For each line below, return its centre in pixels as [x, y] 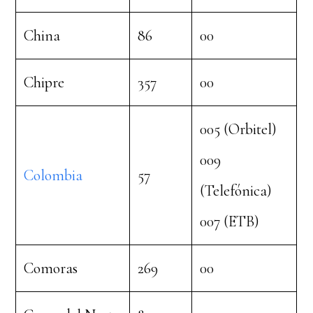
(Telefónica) [236, 191]
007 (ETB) [230, 221]
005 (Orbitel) [239, 129]
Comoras [51, 268]
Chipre [44, 82]
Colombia [53, 175]
